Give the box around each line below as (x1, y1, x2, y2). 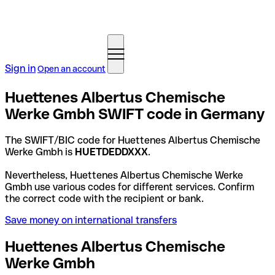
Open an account (37, 64, 106, 74)
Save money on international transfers (5, 214, 177, 226)
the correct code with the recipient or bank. (5, 192, 204, 204)
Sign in (5, 63, 36, 74)
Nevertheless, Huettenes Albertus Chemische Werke (5, 169, 243, 181)
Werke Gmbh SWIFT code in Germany (5, 105, 265, 122)
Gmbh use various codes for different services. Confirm (5, 180, 254, 193)
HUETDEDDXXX (75, 145, 148, 158)
